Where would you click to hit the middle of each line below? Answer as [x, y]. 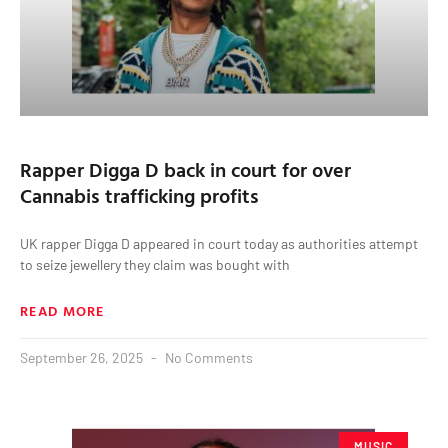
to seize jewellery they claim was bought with [155, 265]
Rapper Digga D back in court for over [185, 169]
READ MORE [62, 311]
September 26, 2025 [83, 358]
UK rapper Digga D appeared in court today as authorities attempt [219, 244]
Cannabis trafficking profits [139, 195]
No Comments [207, 358]
